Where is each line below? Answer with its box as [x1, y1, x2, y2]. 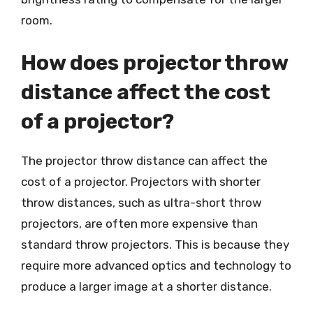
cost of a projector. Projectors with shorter [21, 175, 261, 189]
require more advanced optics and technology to [21, 259, 291, 272]
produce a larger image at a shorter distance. [21, 279, 272, 293]
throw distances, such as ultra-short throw [21, 196, 262, 210]
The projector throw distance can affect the [21, 154, 268, 168]
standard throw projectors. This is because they [21, 238, 289, 252]
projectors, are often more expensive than [21, 217, 258, 231]
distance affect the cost [21, 80, 270, 105]
